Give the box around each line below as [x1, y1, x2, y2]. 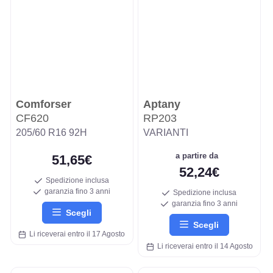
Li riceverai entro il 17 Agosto [26, 230, 126, 239]
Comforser [15, 97, 71, 110]
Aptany [143, 97, 180, 110]
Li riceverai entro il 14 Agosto [153, 242, 253, 251]
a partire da [175, 151, 224, 160]
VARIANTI [143, 127, 188, 138]
